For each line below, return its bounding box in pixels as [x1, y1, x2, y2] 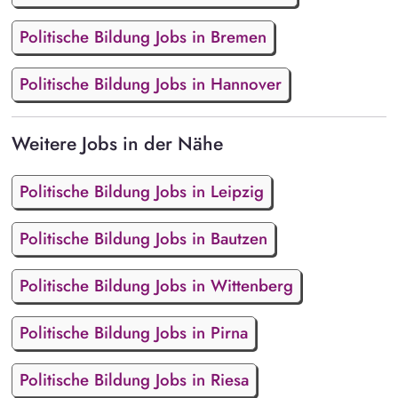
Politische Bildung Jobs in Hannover [19, 71, 282, 96]
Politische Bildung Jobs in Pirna [19, 321, 248, 346]
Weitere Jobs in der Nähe [11, 129, 223, 157]
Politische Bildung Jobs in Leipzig [19, 179, 264, 204]
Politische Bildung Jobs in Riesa [19, 368, 249, 393]
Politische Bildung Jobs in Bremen [19, 24, 267, 49]
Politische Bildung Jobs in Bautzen [19, 227, 267, 251]
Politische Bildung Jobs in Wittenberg [19, 274, 293, 298]
